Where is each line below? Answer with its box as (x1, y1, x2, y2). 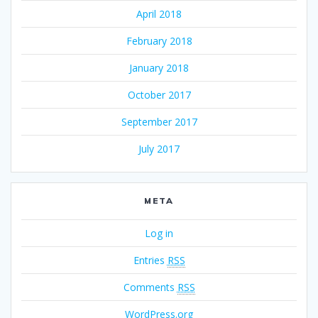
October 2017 (127, 87, 191, 102)
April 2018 (136, 6, 182, 21)
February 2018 (126, 33, 192, 48)
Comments (123, 280, 177, 294)
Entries (133, 253, 168, 267)
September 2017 (121, 114, 197, 128)
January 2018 (129, 60, 189, 75)
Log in (145, 226, 173, 240)
